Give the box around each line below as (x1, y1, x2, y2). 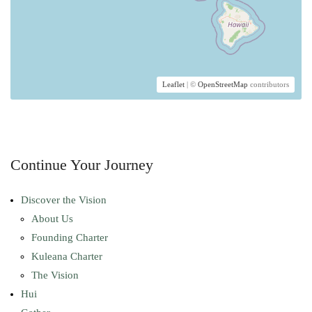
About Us (31, 213, 73, 225)
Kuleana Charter (31, 251, 102, 263)
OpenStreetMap (198, 80, 248, 89)
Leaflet (162, 80, 185, 89)
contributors (248, 80, 289, 89)
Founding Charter (31, 232, 108, 244)
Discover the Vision (21, 194, 107, 206)
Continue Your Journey (10, 156, 153, 174)
